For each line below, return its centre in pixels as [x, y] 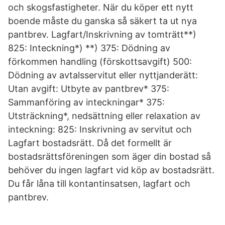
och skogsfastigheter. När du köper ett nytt [101, 7]
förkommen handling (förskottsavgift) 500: [100, 62]
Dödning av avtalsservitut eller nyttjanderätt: [103, 75]
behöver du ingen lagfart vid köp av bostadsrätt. [111, 170]
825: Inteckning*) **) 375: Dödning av [89, 48]
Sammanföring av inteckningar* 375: [86, 102]
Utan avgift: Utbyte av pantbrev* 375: [89, 89]
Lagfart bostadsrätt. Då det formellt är [90, 143]
